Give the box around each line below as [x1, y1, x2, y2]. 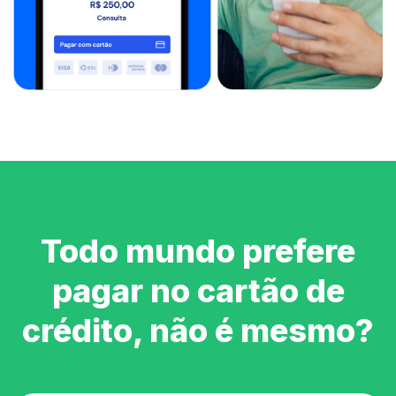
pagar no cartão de [51, 270, 345, 310]
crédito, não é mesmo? [22, 310, 374, 350]
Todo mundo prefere [41, 231, 355, 270]
